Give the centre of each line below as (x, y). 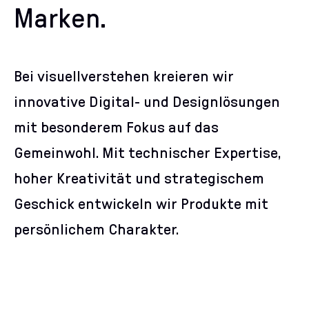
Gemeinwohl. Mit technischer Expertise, (147, 153)
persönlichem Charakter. (96, 230)
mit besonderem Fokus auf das (116, 128)
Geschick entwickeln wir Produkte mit (141, 204)
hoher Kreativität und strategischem (139, 179)
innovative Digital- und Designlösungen (147, 102)
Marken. (60, 19)
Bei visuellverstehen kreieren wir (124, 77)
